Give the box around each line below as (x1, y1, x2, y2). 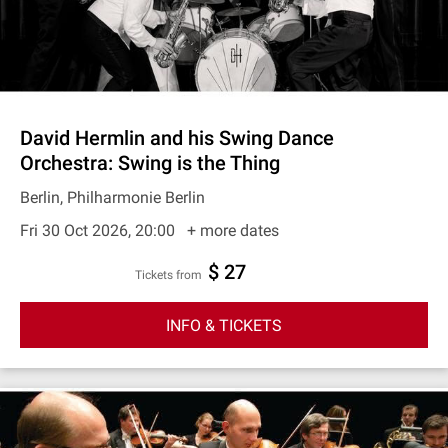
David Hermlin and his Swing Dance (20, 126, 334, 150)
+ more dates (187, 221, 279, 240)
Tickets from (142, 268, 202, 282)
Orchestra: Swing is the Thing (20, 151, 280, 175)
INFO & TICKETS (166, 315, 282, 335)
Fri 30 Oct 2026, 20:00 (20, 221, 179, 240)
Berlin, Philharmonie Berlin (20, 188, 205, 207)
